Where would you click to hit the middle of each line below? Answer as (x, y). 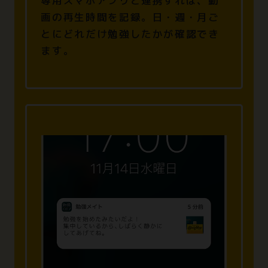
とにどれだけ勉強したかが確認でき (130, 33)
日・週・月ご (186, 17)
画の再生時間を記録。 (97, 17)
